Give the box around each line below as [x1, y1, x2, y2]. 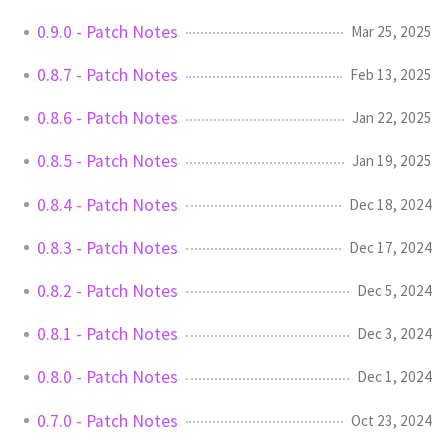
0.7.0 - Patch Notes [37, 409, 178, 432]
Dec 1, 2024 [357, 367, 432, 387]
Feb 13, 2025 [350, 65, 432, 85]
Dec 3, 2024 [357, 324, 432, 344]
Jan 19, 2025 [352, 151, 432, 171]
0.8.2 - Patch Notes [37, 280, 178, 303]
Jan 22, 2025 [352, 108, 432, 128]
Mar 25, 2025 [351, 21, 432, 41]
